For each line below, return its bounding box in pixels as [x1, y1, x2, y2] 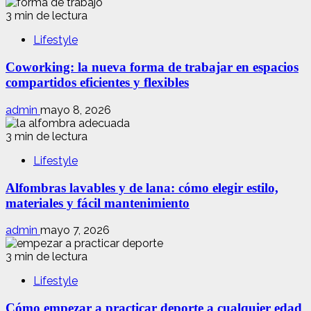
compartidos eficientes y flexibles [6, 75, 189, 90]
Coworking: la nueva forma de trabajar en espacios [6, 60, 299, 75]
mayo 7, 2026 [40, 224, 110, 237]
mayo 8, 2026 [40, 103, 111, 117]
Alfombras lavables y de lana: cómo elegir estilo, [6, 180, 278, 195]
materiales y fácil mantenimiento [6, 195, 190, 210]
